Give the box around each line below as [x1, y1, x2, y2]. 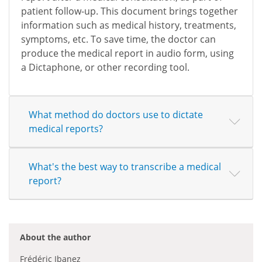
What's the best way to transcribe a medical [29, 160, 221, 174]
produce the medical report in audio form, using [21, 47, 234, 60]
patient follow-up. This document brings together [21, 5, 238, 18]
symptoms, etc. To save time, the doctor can [21, 33, 216, 46]
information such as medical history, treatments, [21, 19, 236, 32]
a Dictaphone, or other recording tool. [21, 61, 189, 74]
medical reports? [29, 122, 103, 136]
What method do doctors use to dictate [29, 108, 203, 122]
